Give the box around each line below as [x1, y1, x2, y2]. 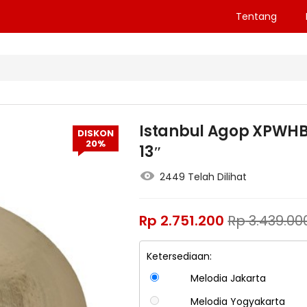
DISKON [77, 127, 114, 140]
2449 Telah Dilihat [160, 170, 247, 184]
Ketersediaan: [147, 249, 212, 264]
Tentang [235, 10, 277, 23]
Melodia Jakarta [190, 271, 266, 286]
